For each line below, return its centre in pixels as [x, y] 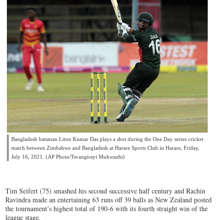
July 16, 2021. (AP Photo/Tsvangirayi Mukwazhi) [68, 157]
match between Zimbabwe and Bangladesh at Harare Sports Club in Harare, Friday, [106, 148]
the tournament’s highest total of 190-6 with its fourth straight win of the [107, 209]
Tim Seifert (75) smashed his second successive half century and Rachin [106, 191]
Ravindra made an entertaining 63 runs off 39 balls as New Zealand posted [109, 200]
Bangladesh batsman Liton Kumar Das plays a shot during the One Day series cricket [108, 139]
